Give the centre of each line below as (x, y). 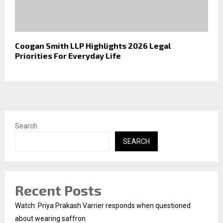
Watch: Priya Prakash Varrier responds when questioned (103, 205)
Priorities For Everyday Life (68, 55)
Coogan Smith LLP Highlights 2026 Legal (93, 45)
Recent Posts (58, 190)
